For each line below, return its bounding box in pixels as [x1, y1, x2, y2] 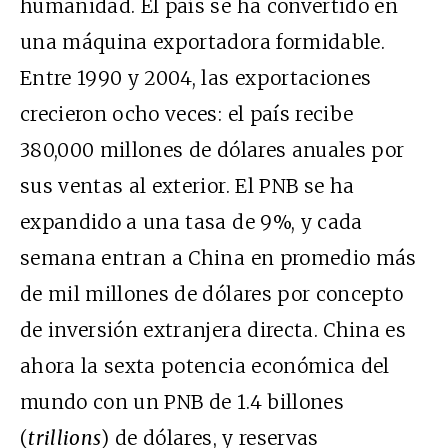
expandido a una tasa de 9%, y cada [20, 209, 363, 234]
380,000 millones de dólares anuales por [20, 137, 405, 162]
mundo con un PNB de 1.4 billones [20, 389, 344, 414]
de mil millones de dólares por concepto [20, 281, 404, 306]
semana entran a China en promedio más [20, 245, 417, 270]
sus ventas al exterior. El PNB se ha [20, 173, 355, 198]
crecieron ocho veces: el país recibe [20, 101, 354, 126]
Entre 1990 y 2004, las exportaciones [20, 65, 372, 90]
